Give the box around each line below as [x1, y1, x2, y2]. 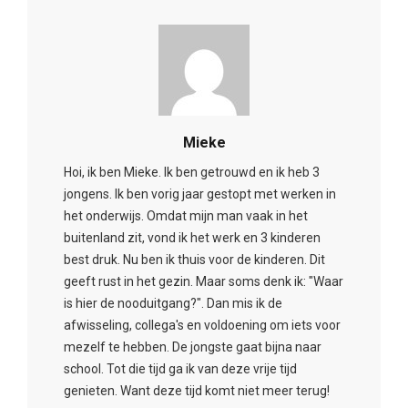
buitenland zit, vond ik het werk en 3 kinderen [64, 230, 321, 245]
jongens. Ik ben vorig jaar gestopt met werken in [64, 187, 336, 201]
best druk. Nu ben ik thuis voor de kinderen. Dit [64, 252, 325, 267]
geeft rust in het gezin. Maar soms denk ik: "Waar [64, 274, 343, 289]
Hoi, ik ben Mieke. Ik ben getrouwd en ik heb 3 [64, 165, 320, 179]
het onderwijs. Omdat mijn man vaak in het [64, 209, 308, 223]
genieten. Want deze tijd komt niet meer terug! [64, 383, 330, 398]
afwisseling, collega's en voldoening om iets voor [64, 318, 341, 332]
